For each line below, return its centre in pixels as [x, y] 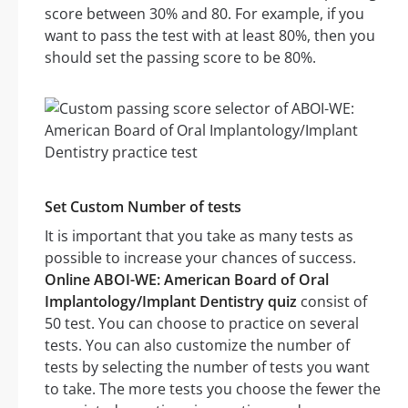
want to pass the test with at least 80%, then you [210, 36]
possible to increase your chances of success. [200, 258]
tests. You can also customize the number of [197, 346]
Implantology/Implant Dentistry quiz [171, 302]
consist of [332, 302]
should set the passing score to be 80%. [180, 58]
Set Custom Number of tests [143, 207]
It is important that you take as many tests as [199, 236]
